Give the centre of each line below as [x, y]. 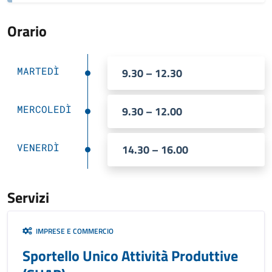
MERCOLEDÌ [44, 109]
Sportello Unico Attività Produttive [130, 256]
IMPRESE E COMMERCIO [73, 231]
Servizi [28, 197]
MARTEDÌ [38, 71]
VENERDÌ [38, 147]
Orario [27, 31]
